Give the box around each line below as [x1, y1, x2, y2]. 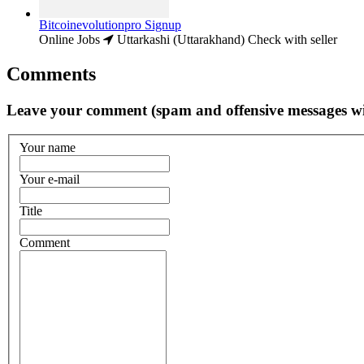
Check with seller [248, 32, 337, 46]
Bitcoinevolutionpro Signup [39, 17, 181, 32]
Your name [19, 140, 76, 154]
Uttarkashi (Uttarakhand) [114, 32, 245, 46]
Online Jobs [39, 32, 100, 46]
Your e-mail [19, 171, 80, 186]
